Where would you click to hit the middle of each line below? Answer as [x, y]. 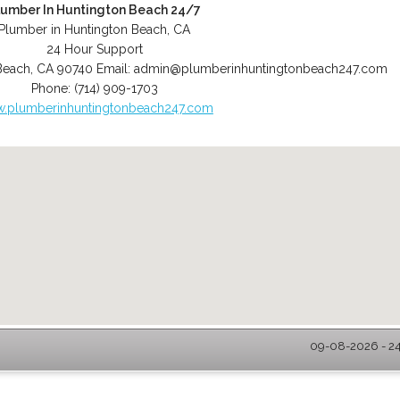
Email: [116, 69]
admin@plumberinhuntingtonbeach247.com [261, 69]
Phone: [52, 88]
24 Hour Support [94, 49]
